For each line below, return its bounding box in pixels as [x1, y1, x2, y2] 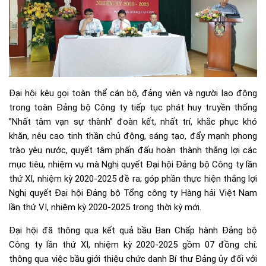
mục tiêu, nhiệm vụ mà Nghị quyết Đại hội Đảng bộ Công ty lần [9, 159, 257, 170]
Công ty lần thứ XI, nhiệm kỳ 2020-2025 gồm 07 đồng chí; [9, 239, 257, 250]
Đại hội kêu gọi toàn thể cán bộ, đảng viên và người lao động [9, 87, 257, 99]
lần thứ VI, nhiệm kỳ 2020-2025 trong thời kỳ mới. [9, 201, 201, 213]
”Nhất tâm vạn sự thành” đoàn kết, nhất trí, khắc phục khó [9, 116, 257, 127]
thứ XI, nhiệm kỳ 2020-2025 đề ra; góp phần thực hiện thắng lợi [9, 173, 257, 184]
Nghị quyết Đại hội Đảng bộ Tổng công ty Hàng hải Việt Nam [9, 187, 257, 198]
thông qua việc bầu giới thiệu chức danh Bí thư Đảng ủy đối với [9, 253, 257, 264]
